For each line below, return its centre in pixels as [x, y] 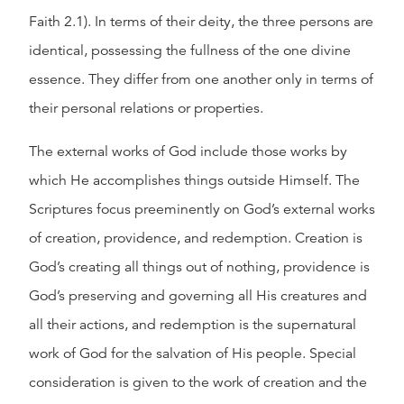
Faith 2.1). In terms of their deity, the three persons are [201, 22]
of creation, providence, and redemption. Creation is [196, 238]
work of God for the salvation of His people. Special [193, 353]
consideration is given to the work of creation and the [198, 382]
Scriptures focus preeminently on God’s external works [202, 209]
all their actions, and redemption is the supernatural [193, 325]
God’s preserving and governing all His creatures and [198, 296]
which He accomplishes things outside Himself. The [194, 180]
